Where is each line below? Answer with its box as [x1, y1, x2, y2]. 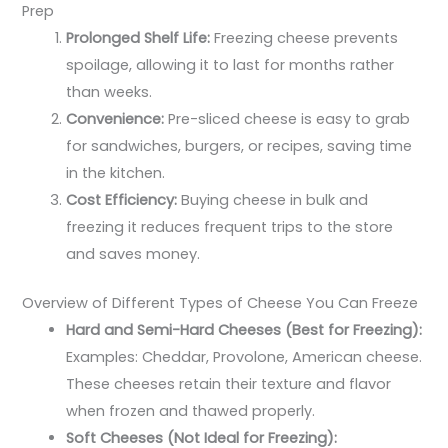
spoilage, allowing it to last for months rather [66, 54, 395, 75]
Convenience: [66, 108, 165, 129]
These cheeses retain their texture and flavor [66, 373, 392, 394]
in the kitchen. [66, 162, 166, 183]
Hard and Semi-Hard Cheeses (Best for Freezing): [66, 319, 423, 340]
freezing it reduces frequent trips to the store [66, 216, 394, 237]
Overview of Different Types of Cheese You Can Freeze [22, 292, 419, 313]
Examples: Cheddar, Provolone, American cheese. [66, 346, 423, 367]
